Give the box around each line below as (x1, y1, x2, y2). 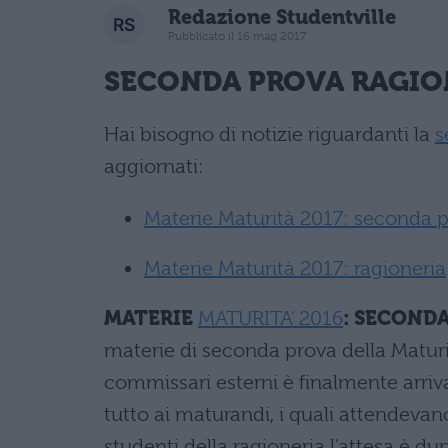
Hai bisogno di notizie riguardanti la (104, 123, 435, 146)
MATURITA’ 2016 (198, 307, 344, 330)
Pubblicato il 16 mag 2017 (168, 28, 306, 43)
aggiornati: (104, 155, 204, 178)
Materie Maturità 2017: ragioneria (144, 257, 446, 280)
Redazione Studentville (168, 5, 396, 29)
